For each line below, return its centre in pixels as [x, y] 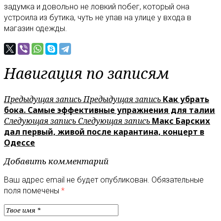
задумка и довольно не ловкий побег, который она [97, 7]
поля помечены [33, 191]
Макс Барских [181, 121]
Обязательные [178, 180]
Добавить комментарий [56, 161]
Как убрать [186, 99]
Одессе [19, 143]
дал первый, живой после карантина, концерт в [104, 132]
